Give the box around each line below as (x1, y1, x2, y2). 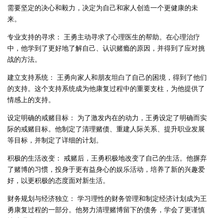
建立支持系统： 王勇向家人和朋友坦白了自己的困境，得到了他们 (7, 72, 207, 82)
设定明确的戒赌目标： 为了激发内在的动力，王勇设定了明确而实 (7, 112, 207, 122)
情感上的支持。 (7, 94, 55, 104)
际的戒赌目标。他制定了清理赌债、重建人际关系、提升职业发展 (7, 124, 205, 133)
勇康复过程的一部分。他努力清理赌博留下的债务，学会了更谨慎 (7, 204, 205, 214)
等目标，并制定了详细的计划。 (7, 135, 103, 145)
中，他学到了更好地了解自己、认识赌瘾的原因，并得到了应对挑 (7, 43, 205, 53)
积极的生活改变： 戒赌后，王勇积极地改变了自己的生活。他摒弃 (7, 153, 207, 163)
